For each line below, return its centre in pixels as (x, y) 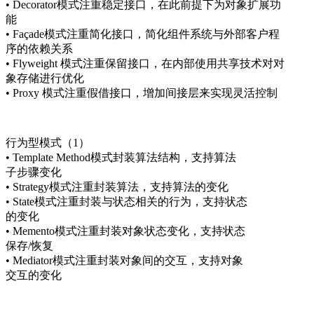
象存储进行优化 (45, 78)
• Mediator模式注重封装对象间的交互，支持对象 (124, 260)
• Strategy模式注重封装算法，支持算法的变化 (117, 186)
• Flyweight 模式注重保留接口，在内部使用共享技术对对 (145, 63)
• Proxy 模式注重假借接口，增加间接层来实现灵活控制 (142, 93)
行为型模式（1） (48, 142)
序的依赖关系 (39, 48)
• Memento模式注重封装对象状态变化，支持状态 (125, 231)
